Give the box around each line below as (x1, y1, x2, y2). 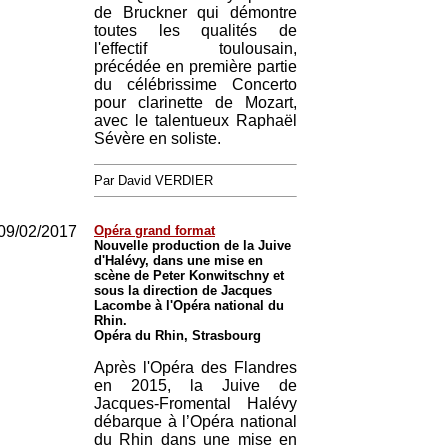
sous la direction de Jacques (94, 283, 272, 298)
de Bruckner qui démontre (94, 4, 297, 21)
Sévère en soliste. (94, 130, 221, 147)
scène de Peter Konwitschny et (94, 268, 284, 283)
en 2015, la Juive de (94, 377, 297, 394)
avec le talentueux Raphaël (94, 112, 297, 129)
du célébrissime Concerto (94, 76, 297, 93)
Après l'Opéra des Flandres (94, 359, 297, 376)
